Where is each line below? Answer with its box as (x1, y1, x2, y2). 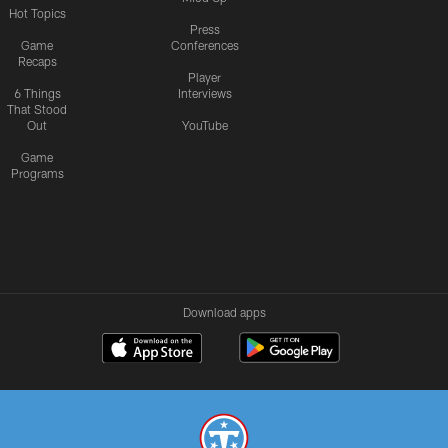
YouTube (181, 118, 228, 132)
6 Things (13, 86, 61, 100)
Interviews (177, 86, 232, 100)
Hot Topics (8, 6, 66, 20)
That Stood (7, 102, 67, 116)
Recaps (17, 54, 57, 68)
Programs (10, 166, 64, 180)
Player (188, 70, 221, 84)
